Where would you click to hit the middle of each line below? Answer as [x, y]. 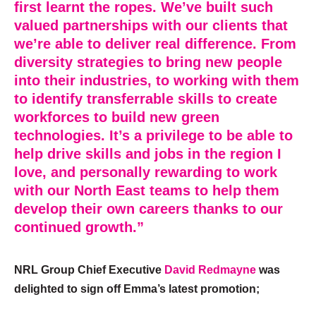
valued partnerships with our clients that [151, 26]
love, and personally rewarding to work [146, 172]
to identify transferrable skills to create [146, 99]
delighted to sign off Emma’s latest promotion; [137, 288]
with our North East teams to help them [147, 191]
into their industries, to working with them [157, 81]
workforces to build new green [117, 117]
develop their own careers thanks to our [148, 209]
